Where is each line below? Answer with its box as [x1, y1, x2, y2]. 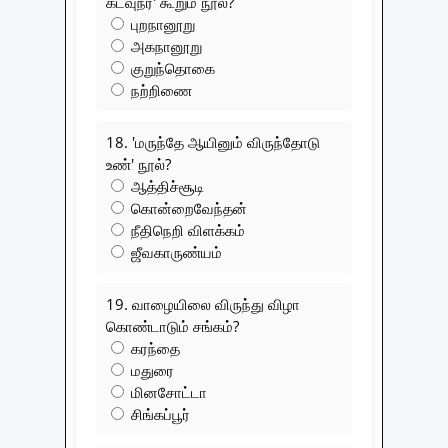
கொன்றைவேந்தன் [127, 197, 247, 218]
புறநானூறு [127, 13, 195, 34]
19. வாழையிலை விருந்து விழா [106, 293, 300, 314]
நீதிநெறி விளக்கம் [127, 219, 245, 240]
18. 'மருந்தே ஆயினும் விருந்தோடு [106, 131, 320, 152]
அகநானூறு [127, 35, 202, 56]
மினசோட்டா [127, 381, 207, 402]
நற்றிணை [127, 79, 192, 100]
